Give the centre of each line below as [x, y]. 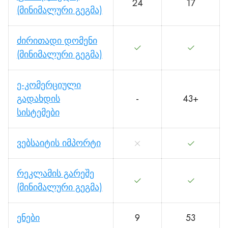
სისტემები [38, 112]
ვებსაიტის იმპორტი [59, 143]
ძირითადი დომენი [57, 40]
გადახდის [38, 98]
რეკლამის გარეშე [55, 173]
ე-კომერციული [49, 85]
